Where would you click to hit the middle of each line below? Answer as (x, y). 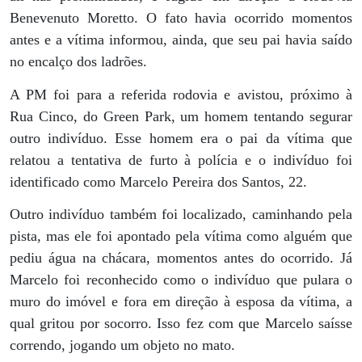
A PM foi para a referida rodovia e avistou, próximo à (181, 94)
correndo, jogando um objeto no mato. (122, 345)
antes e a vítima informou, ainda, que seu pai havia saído (181, 40)
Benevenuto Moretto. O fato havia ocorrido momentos (181, 18)
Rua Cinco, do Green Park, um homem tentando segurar (181, 116)
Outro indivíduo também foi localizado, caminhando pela (181, 214)
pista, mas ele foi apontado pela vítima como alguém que (181, 236)
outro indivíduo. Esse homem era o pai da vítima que (181, 138)
